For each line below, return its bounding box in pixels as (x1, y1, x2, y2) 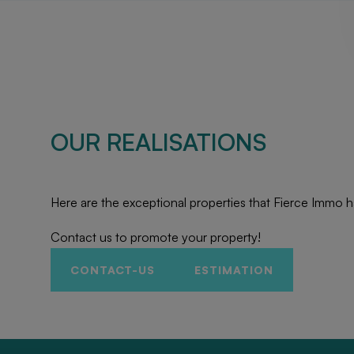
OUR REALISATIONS (51, 127, 266, 157)
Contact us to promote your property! (51, 229, 264, 246)
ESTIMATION (194, 263, 273, 277)
